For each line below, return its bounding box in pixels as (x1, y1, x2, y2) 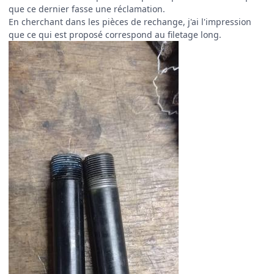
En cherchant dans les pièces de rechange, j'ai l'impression (9, 16, 251, 28)
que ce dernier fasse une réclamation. (9, 3, 165, 15)
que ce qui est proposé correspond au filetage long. (9, 29, 224, 41)
